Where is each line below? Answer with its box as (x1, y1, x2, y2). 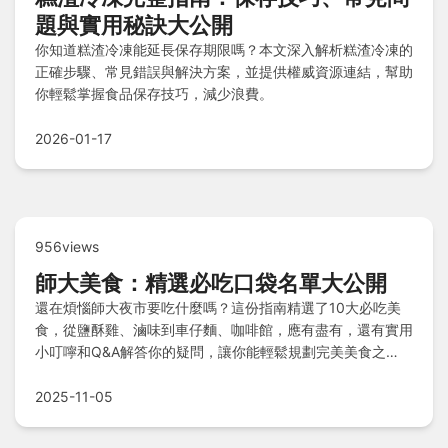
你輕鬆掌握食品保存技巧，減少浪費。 (35, 85, 273, 103)
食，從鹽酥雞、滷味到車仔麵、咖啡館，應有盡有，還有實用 (35, 321, 413, 339)
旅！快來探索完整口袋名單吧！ (35, 365, 231, 383)
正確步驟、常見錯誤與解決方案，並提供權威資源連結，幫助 (35, 63, 413, 81)
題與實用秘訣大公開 (35, 12, 233, 39)
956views (35, 238, 99, 256)
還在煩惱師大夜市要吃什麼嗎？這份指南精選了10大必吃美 (35, 299, 401, 317)
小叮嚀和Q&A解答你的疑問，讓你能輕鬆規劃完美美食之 (35, 343, 386, 361)
